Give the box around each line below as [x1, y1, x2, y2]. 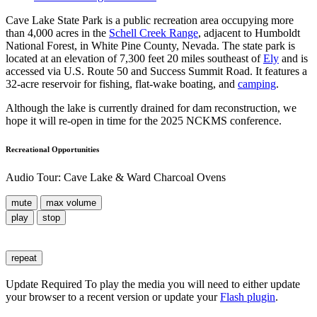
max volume [46, 197, 96, 209]
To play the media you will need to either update [82, 278, 300, 291]
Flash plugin [220, 291, 275, 304]
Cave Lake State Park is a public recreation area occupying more [6, 14, 294, 27]
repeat [11, 253, 37, 264]
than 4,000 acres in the [6, 27, 109, 40]
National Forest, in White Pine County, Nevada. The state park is [6, 40, 295, 52]
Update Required [6, 278, 82, 291]
